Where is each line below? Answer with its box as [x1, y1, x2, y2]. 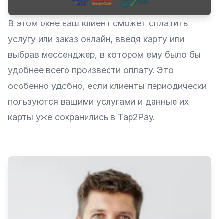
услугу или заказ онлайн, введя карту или [8, 34, 184, 44]
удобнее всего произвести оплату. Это [8, 65, 174, 76]
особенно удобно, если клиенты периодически [8, 81, 207, 91]
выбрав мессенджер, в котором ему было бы [8, 49, 201, 60]
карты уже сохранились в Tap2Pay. [8, 112, 155, 123]
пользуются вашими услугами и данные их [8, 96, 189, 107]
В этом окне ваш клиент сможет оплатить [8, 18, 188, 29]
